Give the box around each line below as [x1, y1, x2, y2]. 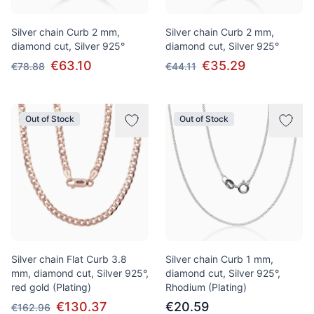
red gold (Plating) [11, 281, 91, 293]
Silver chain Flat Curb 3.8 [11, 253, 127, 265]
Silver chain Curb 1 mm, [165, 253, 273, 265]
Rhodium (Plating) [165, 281, 247, 293]
